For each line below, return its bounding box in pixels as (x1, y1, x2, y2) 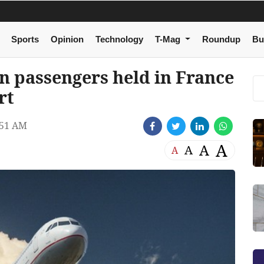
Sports (11, 34, 39, 45)
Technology (95, 34, 143, 45)
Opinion (50, 34, 84, 45)
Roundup (202, 34, 240, 45)
